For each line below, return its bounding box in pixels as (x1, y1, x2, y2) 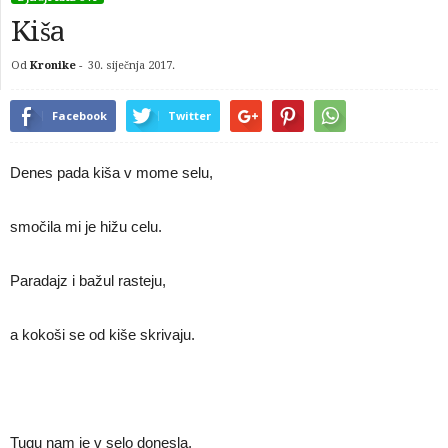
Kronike (30, 59, 76, 72)
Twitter (168, 108, 211, 123)
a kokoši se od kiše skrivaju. (10, 326, 195, 343)
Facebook (52, 108, 107, 123)
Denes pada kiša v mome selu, (10, 164, 213, 181)
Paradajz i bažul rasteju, (10, 272, 166, 289)
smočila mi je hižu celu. (10, 218, 162, 235)
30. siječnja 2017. (88, 59, 175, 72)
